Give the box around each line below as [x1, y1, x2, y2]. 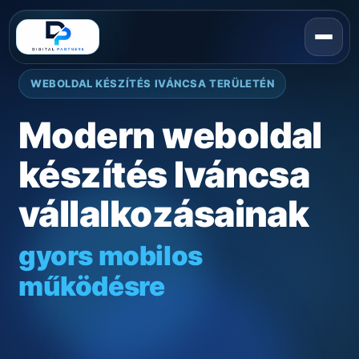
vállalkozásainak [18, 192, 309, 236]
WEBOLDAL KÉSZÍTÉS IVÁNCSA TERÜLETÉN [30, 77, 275, 90]
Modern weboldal [18, 114, 322, 157]
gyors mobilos [18, 240, 203, 272]
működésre [18, 270, 165, 302]
